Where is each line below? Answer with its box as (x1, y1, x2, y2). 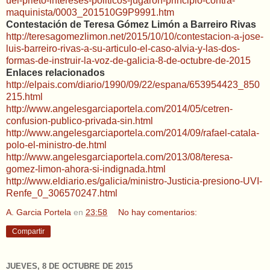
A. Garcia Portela (6, 207, 71, 217)
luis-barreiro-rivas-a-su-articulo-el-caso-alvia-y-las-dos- (6, 43, 240, 54)
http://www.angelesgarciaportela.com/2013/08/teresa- (6, 152, 233, 162)
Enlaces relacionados (6, 67, 105, 78)
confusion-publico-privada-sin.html (6, 116, 153, 126)
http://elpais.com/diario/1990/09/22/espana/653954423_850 (6, 80, 260, 90)
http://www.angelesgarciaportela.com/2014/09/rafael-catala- (6, 128, 259, 138)
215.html (6, 92, 43, 102)
